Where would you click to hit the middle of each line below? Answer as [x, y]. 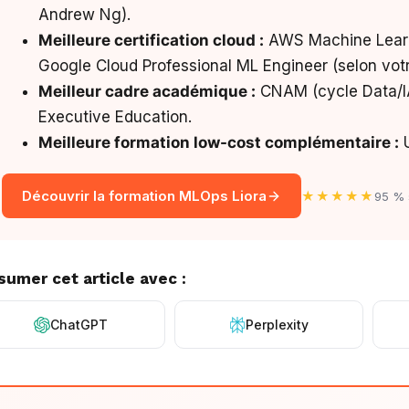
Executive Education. [115, 117]
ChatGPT [79, 325]
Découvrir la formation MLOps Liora [145, 196]
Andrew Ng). [85, 15]
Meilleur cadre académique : [147, 91]
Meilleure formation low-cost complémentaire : [219, 142]
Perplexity [278, 325]
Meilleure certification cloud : [152, 40]
